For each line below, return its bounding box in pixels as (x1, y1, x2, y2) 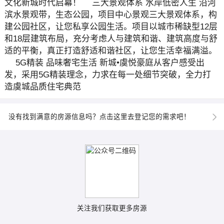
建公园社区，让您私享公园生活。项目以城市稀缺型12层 (4, 21, 218, 31)
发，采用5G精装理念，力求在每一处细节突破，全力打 (4, 69, 211, 79)
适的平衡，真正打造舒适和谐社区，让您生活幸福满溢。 (4, 45, 217, 55)
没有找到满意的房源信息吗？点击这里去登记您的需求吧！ (8, 112, 190, 120)
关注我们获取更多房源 (77, 204, 147, 212)
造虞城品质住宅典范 (4, 81, 81, 91)
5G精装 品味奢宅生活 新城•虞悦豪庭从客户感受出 (4, 57, 205, 67)
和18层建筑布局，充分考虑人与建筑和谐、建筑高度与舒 (4, 33, 218, 43)
